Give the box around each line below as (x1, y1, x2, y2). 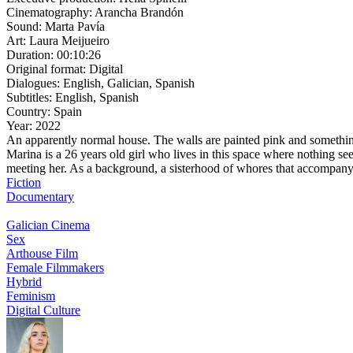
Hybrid (6, 274, 42, 288)
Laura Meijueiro (29, 33, 110, 47)
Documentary (6, 189, 74, 203)
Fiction (6, 175, 41, 189)
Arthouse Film (6, 246, 78, 260)
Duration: (6, 47, 57, 61)
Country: (6, 104, 54, 118)
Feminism (6, 288, 55, 303)
